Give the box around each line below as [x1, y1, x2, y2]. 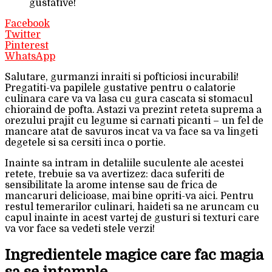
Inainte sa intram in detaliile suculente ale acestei [5, 157, 243, 169]
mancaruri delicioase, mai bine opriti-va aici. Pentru [5, 190, 254, 202]
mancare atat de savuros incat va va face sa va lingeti [5, 126, 258, 137]
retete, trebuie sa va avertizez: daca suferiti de [5, 168, 225, 180]
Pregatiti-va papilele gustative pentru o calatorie [5, 82, 236, 93]
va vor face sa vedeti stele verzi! [5, 223, 155, 234]
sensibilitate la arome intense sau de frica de [5, 179, 217, 191]
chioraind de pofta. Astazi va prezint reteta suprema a [5, 104, 262, 115]
